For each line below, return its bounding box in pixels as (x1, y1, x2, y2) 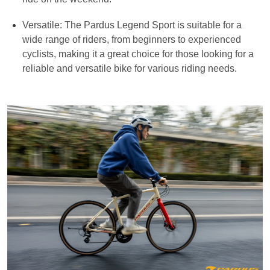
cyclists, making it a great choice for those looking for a (22, 49, 254, 60)
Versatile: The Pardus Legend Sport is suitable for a (22, 20, 242, 31)
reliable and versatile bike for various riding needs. (22, 63, 237, 74)
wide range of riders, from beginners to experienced (22, 34, 241, 45)
